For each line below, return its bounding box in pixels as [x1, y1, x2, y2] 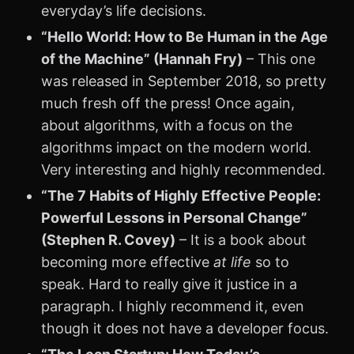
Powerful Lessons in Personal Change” [41, 209, 307, 226]
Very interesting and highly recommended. [41, 160, 326, 178]
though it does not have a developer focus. [41, 319, 329, 337]
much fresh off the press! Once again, [41, 94, 295, 111]
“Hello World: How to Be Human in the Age [41, 28, 328, 45]
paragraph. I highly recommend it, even [41, 297, 304, 314]
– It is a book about [175, 231, 307, 248]
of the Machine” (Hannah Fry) [41, 50, 243, 67]
